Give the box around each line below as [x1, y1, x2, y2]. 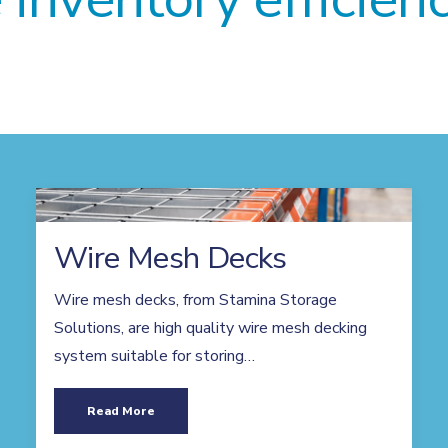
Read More [87, 403, 155, 419]
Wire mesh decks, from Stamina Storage [54, 289, 337, 311]
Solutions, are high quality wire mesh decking [54, 317, 367, 339]
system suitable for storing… [54, 345, 255, 367]
